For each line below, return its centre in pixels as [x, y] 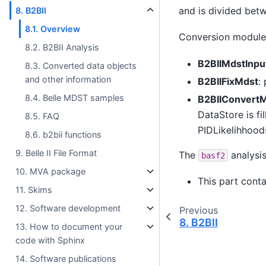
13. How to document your [69, 226]
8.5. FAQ [42, 116]
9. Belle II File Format [56, 153]
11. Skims [34, 189]
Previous [198, 210]
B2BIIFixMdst [228, 81]
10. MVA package [51, 171]
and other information [68, 79]
